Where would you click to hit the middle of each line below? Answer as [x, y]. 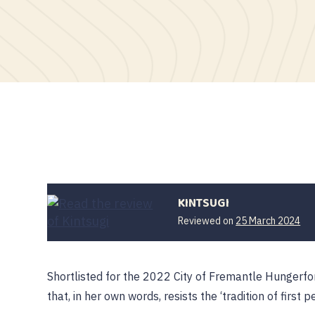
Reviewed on [207, 220]
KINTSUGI [204, 203]
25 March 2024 [268, 220]
